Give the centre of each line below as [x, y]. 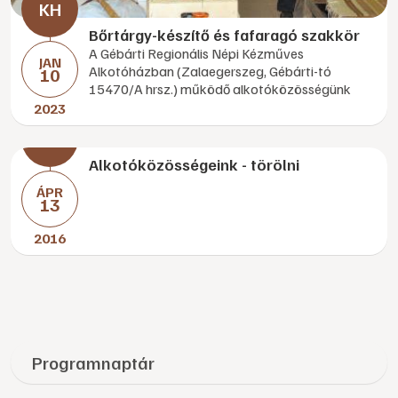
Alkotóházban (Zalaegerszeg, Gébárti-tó [210, 71]
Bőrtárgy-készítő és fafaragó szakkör [226, 35]
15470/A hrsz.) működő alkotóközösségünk [220, 89]
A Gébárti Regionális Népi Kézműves [196, 53]
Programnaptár [93, 362]
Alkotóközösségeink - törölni [194, 164]
